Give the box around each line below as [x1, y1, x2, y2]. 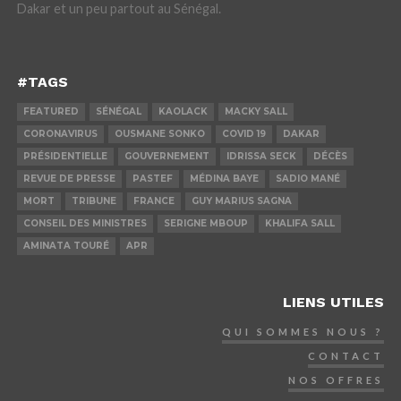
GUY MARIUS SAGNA [191, 194, 292, 207]
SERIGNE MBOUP [163, 217, 248, 229]
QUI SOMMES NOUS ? [222, 325, 385, 337]
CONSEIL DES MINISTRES [22, 217, 147, 229]
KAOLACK [158, 105, 208, 117]
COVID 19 [221, 127, 266, 140]
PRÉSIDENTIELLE [22, 149, 107, 162]
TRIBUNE [71, 194, 116, 207]
